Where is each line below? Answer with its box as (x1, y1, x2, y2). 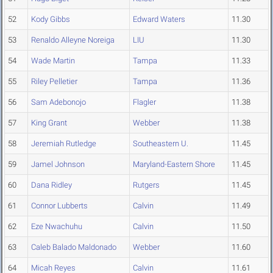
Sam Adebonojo (31, 97, 86, 107)
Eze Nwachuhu (31, 222, 82, 232)
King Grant (31, 118, 67, 128)
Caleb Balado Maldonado (31, 243, 116, 252)
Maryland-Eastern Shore (133, 160, 215, 169)
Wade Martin (31, 56, 75, 66)
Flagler (133, 97, 156, 107)
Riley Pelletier (31, 77, 77, 87)
